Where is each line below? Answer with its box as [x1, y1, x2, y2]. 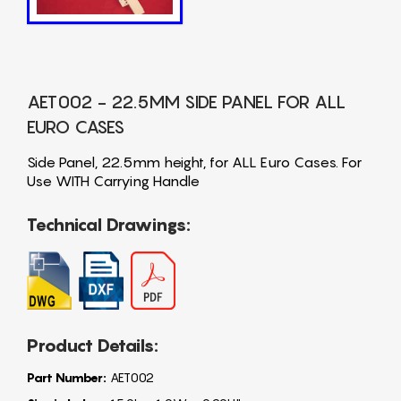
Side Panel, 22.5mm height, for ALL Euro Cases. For [27, 152, 362, 171]
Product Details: [27, 334, 158, 356]
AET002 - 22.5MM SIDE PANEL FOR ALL [27, 90, 346, 113]
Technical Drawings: [27, 213, 191, 235]
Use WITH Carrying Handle [27, 171, 200, 190]
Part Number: [27, 369, 107, 385]
